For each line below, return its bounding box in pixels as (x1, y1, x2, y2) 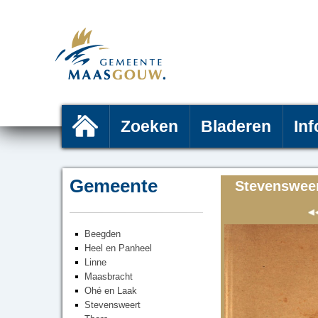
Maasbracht (84, 271, 133, 282)
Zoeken (121, 117, 178, 136)
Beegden (84, 229, 121, 239)
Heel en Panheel (84, 243, 152, 253)
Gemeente (70, 175, 158, 197)
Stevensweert (84, 300, 141, 310)
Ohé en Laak (84, 285, 137, 296)
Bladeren (201, 117, 271, 136)
